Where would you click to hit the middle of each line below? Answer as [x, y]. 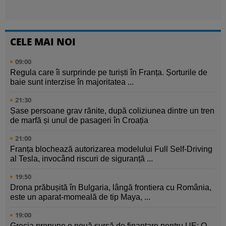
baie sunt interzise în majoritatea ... [72, 82]
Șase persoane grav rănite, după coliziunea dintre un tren [112, 111]
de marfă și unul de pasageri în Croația [79, 121]
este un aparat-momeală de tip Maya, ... [80, 197]
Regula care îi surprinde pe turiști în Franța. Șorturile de [109, 73]
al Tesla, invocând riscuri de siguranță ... [81, 159]
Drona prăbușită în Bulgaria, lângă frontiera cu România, [111, 188]
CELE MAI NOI [43, 42]
